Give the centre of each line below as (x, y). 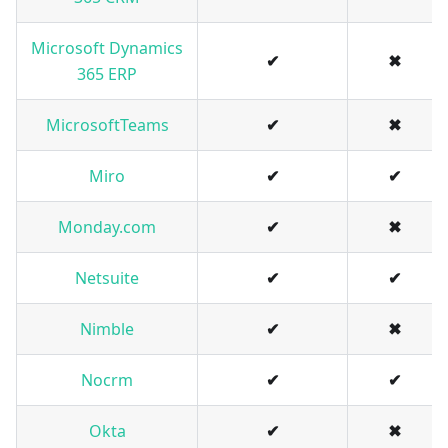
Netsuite (107, 278)
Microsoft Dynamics (107, 48)
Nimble (107, 329)
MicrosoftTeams (107, 125)
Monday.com (107, 227)
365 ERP (107, 74)
